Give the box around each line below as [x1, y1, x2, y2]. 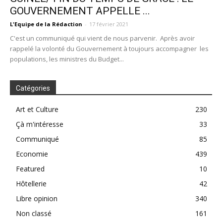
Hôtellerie [16, 179, 47, 189]
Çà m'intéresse [16, 119, 63, 129]
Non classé [16, 209, 52, 219]
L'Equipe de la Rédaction [10, 20, 82, 28]
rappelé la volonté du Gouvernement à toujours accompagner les [10, 44, 209, 54]
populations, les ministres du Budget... [10, 55, 124, 64]
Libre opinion [16, 194, 57, 204]
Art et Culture [16, 105, 58, 114]
